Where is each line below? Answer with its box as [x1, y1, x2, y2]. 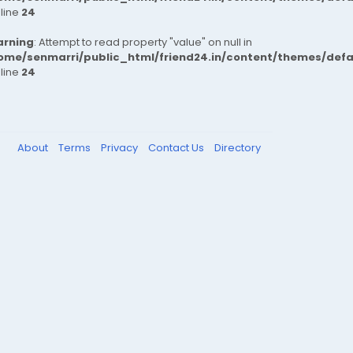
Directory [214, 140, 261, 155]
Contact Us [148, 140, 206, 155]
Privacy [101, 140, 140, 155]
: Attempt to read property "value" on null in [34, 35, 252, 50]
